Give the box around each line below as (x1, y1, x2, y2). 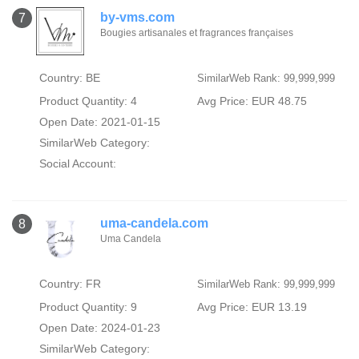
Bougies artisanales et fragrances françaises (100, 26, 293, 38)
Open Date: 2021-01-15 (38, 115, 160, 128)
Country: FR (38, 277, 101, 290)
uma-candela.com (100, 216, 208, 230)
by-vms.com (100, 10, 175, 24)
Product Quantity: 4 (38, 94, 137, 107)
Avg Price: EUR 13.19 (196, 301, 307, 313)
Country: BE (38, 71, 100, 84)
